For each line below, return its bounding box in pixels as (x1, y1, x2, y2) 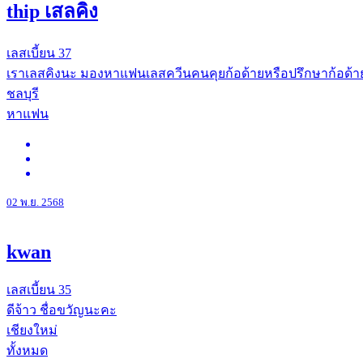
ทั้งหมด (6, 343, 48, 357)
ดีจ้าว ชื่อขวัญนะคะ (6, 302, 117, 317)
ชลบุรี (6, 86, 39, 100)
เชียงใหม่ (6, 322, 58, 337)
